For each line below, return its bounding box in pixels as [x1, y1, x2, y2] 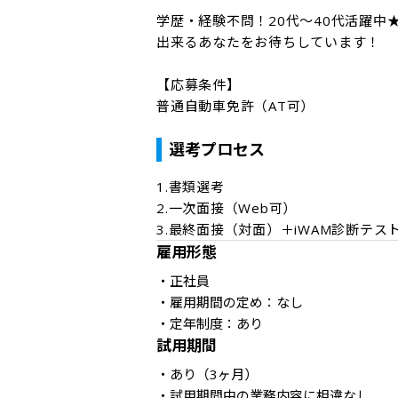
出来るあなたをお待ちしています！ [156, 33, 380, 51]
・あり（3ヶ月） [156, 365, 261, 383]
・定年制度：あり [156, 314, 263, 332]
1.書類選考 [156, 178, 225, 195]
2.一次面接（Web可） [156, 199, 297, 217]
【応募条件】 [156, 76, 241, 93]
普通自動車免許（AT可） [156, 97, 314, 115]
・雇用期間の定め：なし [156, 293, 303, 311]
